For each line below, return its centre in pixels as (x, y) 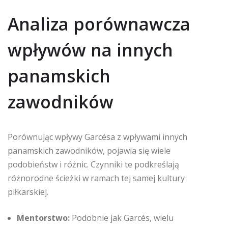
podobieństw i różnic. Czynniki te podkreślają (93, 164)
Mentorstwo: (43, 218)
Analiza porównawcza (99, 24)
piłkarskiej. (28, 192)
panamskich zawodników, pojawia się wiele (89, 151)
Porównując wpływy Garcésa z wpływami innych (97, 137)
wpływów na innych (90, 50)
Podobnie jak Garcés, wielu (122, 218)
